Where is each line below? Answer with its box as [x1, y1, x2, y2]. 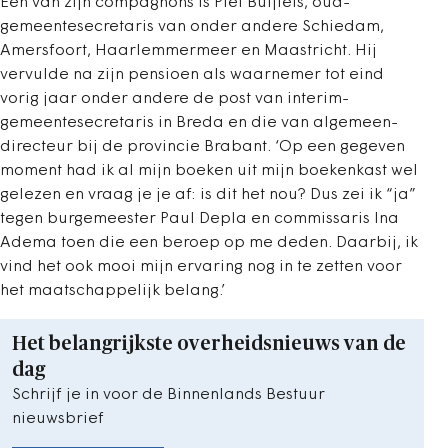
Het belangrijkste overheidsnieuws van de [12, 334, 406, 355]
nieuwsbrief [12, 411, 104, 428]
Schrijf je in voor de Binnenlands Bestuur [12, 387, 325, 404]
